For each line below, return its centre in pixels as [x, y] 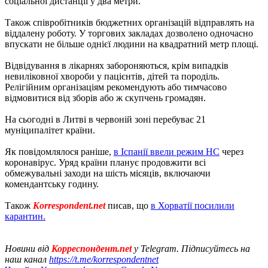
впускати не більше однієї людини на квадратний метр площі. [132, 44]
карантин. [25, 216]
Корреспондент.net [92, 248]
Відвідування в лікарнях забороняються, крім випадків [117, 65]
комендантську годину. [52, 184]
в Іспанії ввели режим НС [167, 151]
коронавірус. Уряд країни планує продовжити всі [105, 162]
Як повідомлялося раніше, [59, 151]
